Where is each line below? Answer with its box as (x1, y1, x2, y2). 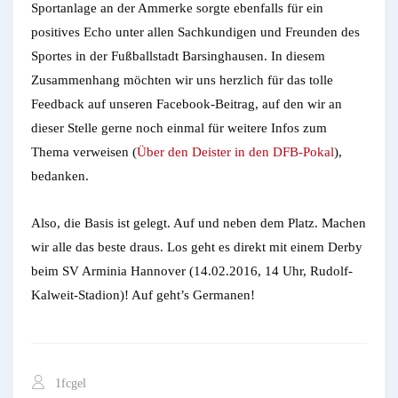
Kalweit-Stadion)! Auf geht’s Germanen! (31, 288, 255, 303)
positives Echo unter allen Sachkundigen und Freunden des (31, 25, 360, 40)
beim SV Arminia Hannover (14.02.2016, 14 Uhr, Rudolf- (31, 264, 353, 279)
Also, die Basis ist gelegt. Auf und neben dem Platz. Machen (31, 216, 366, 231)
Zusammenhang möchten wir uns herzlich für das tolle (31, 73, 333, 88)
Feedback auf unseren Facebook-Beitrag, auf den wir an (31, 97, 342, 112)
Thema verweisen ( (31, 145, 137, 160)
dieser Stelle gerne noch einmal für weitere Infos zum (31, 121, 327, 136)
